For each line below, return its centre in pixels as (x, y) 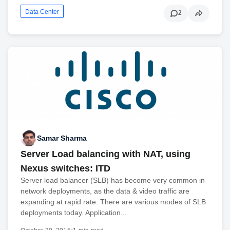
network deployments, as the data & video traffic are (105, 191)
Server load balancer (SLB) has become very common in (113, 180)
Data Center (42, 12)
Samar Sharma (62, 138)
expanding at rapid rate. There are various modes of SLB (113, 202)
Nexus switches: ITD (65, 169)
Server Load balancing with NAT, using (106, 154)
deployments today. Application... (74, 213)
